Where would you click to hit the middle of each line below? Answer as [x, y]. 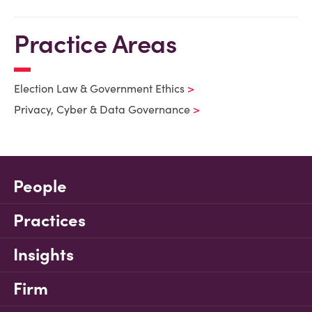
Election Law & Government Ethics [99, 88]
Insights [44, 255]
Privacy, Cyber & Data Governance [102, 109]
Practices [49, 220]
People [40, 186]
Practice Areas [95, 44]
